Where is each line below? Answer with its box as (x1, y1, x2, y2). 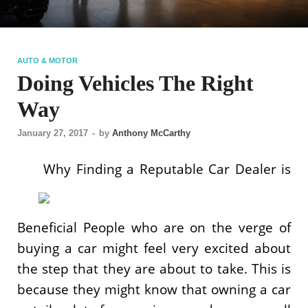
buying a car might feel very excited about (17, 238, 291, 257)
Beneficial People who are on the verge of (17, 217, 291, 236)
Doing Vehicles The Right (17, 70, 254, 96)
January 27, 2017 (17, 128, 88, 139)
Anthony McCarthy (112, 128, 190, 139)
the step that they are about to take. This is (17, 258, 291, 278)
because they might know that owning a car (17, 279, 291, 298)
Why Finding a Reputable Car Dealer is (43, 159, 291, 179)
